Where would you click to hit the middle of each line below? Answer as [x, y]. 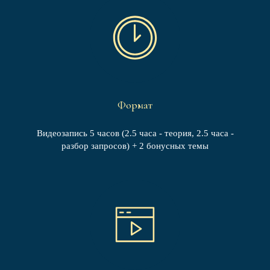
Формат [135, 105]
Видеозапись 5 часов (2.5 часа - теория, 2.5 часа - [135, 133]
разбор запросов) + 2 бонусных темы [135, 146]
